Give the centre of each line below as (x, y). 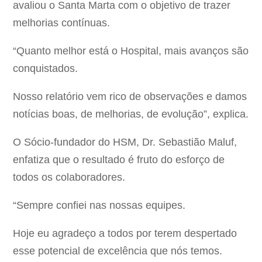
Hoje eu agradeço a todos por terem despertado (125, 234)
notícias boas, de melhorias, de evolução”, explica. (131, 114)
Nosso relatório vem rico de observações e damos (130, 97)
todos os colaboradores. (69, 177)
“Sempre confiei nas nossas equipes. (99, 206)
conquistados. (46, 69)
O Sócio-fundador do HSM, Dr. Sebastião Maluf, (125, 142)
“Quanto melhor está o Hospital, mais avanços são (131, 51)
